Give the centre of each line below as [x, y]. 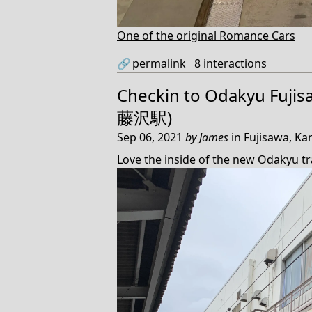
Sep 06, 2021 [151, 137]
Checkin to [161, 95]
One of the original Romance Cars [206, 35]
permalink [159, 63]
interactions [234, 63]
